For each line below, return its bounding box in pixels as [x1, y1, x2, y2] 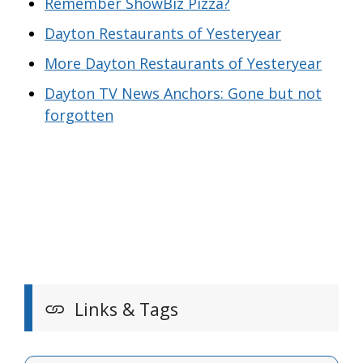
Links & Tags [70, 297, 178, 322]
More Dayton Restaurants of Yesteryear [45, 53, 322, 74]
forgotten [45, 105, 113, 126]
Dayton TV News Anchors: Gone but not [45, 83, 322, 104]
